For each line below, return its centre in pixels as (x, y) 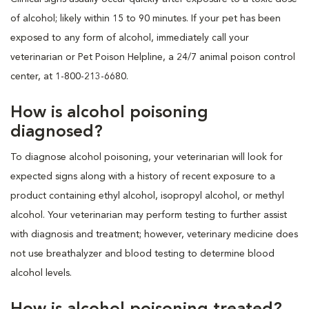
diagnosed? (57, 132)
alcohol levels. (41, 273)
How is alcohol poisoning (109, 113)
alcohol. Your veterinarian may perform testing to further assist (149, 215)
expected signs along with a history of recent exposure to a (143, 176)
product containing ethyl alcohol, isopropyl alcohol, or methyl (147, 196)
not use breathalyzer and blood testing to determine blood (142, 253)
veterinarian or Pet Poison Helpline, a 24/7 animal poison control (153, 57)
